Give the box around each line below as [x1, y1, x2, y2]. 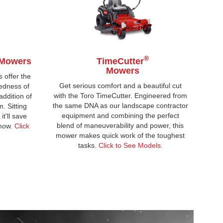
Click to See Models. [98, 141, 163, 149]
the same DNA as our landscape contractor [52, 101, 188, 110]
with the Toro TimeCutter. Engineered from [53, 91, 187, 100]
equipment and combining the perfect [61, 111, 179, 119]
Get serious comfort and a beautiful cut [59, 81, 182, 90]
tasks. [78, 141, 99, 149]
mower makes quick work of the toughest [56, 131, 185, 139]
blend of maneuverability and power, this [57, 121, 184, 129]
